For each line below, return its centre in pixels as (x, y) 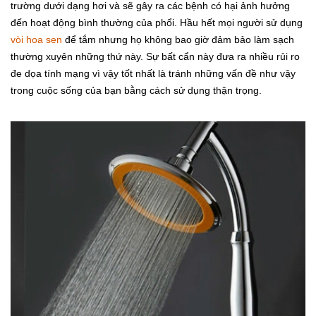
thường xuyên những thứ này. (78, 57)
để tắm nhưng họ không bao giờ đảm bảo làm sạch (178, 40)
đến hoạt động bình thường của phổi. (95, 23)
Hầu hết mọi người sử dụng (241, 23)
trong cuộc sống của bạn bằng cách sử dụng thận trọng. (136, 91)
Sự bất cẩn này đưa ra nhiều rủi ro (223, 57)
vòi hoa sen (36, 40)
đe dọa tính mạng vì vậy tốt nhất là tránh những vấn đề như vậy (153, 74)
